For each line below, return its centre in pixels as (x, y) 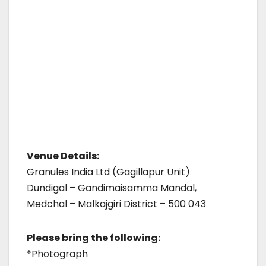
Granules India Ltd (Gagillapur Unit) (108, 172)
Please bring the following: (94, 238)
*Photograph (57, 254)
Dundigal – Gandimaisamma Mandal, (112, 188)
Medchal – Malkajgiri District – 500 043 (116, 204)
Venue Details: (63, 156)
